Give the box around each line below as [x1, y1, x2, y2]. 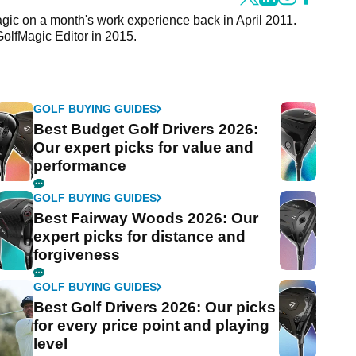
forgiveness [33, 246, 121, 264]
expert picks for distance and [33, 228, 246, 246]
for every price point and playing [33, 317, 270, 335]
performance [33, 157, 127, 175]
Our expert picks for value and [33, 139, 254, 157]
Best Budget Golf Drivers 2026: [33, 121, 259, 138]
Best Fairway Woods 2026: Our [33, 210, 259, 227]
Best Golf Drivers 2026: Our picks [33, 299, 277, 316]
